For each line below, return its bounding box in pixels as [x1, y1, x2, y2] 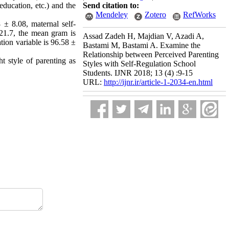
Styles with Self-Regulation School [83, 59, 196, 68]
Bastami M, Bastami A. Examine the [83, 41, 200, 50]
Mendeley [96, 10, 128, 19]
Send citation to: [83, 1, 139, 10]
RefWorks [183, 10, 216, 19]
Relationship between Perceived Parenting [83, 50, 219, 59]
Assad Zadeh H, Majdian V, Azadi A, [83, 32, 204, 40]
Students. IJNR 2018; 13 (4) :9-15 [83, 68, 193, 77]
